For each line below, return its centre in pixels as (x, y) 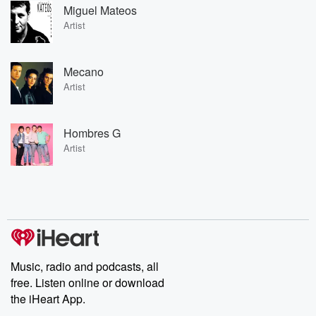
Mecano (84, 71)
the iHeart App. (48, 299)
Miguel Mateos (100, 10)
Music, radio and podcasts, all (85, 266)
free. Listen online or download (87, 282)
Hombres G (92, 133)
